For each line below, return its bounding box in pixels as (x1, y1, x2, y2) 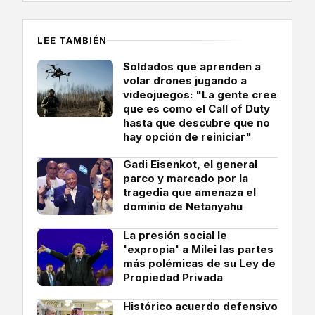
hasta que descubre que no (123, 115, 270, 129)
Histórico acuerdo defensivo (123, 299, 278, 313)
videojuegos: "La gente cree (123, 87, 277, 101)
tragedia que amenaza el (123, 185, 256, 199)
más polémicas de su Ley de (123, 256, 276, 270)
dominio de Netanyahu (123, 199, 243, 213)
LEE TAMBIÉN (37, 34, 108, 46)
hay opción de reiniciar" (123, 129, 252, 143)
